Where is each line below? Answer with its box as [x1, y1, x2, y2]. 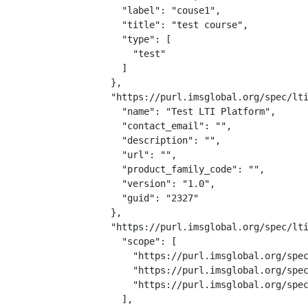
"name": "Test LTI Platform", [100, 106, 276, 117]
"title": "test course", [100, 19, 248, 30]
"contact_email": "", [100, 120, 232, 131]
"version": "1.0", [100, 178, 215, 189]
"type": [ [100, 34, 171, 45]
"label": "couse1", [100, 5, 221, 16]
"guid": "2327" [100, 192, 199, 203]
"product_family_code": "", [100, 164, 265, 175]
